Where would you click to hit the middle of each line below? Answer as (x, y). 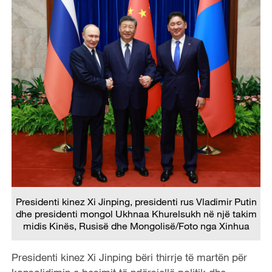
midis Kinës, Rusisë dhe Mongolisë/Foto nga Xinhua (136, 226)
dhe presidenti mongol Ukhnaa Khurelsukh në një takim (136, 213)
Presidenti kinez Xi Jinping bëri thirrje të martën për (129, 257)
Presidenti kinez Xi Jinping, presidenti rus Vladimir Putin (136, 201)
